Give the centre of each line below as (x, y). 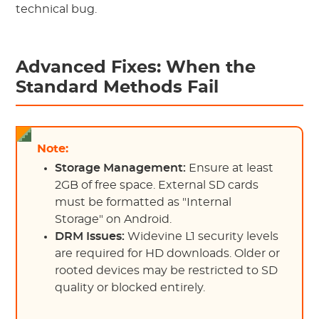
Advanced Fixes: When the (136, 68)
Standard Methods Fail (117, 88)
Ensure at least (230, 168)
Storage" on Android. (114, 219)
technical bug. (57, 9)
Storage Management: (121, 168)
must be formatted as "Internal (143, 202)
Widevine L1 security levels (202, 236)
